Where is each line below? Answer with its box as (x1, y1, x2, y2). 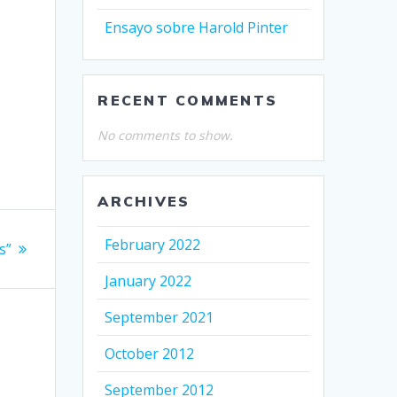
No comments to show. (97, 127, 234, 144)
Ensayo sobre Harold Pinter (105, 18, 289, 38)
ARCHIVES (97, 192, 191, 211)
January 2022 (105, 271, 192, 292)
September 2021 (105, 307, 214, 328)
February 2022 (105, 235, 201, 255)
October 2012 (105, 344, 195, 364)
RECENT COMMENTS (97, 91, 277, 110)
